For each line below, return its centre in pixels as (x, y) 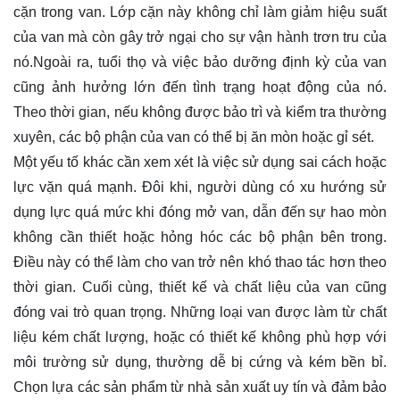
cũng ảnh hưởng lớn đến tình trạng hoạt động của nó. (200, 87)
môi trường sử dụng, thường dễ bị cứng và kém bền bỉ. (200, 362)
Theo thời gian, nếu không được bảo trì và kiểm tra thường (200, 112)
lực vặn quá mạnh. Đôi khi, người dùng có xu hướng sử (200, 187)
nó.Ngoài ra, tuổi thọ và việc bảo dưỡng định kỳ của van (200, 62)
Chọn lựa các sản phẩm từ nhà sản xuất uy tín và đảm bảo (200, 387)
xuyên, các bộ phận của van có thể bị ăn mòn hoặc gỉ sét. (196, 137)
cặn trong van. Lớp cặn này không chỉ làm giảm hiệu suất (200, 12)
